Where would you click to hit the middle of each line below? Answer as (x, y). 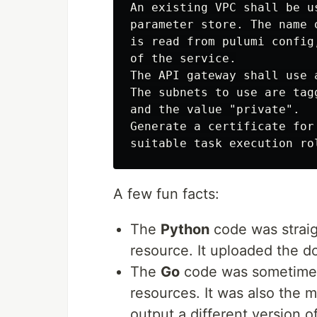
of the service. (183, 59)
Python (185, 230)
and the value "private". (215, 110)
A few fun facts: (166, 194)
